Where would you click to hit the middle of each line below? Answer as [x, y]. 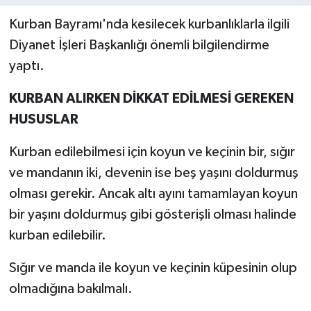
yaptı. [26, 66]
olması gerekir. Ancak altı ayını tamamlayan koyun [153, 194]
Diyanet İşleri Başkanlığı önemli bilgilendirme [139, 45]
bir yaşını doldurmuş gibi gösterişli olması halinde [152, 215]
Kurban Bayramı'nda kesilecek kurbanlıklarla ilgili [149, 25]
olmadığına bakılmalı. [70, 289]
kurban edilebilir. [57, 236]
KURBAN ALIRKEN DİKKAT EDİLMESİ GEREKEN [151, 99]
